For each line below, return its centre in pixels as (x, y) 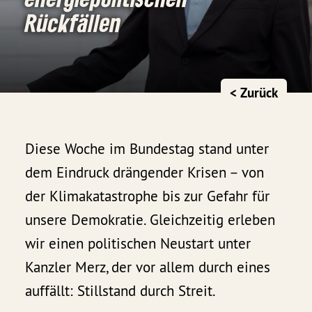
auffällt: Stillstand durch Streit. (121, 291)
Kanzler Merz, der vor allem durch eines (148, 267)
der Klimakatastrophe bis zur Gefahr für (148, 196)
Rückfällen (73, 22)
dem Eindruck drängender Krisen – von (145, 173)
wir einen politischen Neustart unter (138, 244)
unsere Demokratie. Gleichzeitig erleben (150, 220)
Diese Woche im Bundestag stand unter (147, 149)
